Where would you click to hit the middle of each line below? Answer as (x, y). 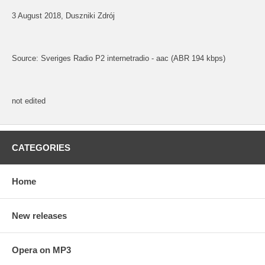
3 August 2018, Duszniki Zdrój (63, 15)
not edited (29, 101)
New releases (39, 215)
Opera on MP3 (41, 250)
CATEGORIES (41, 147)
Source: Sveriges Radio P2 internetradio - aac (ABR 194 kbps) (119, 58)
